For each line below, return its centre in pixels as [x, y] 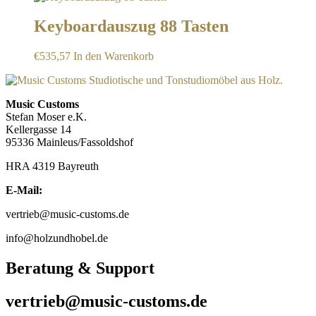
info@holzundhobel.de [57, 238]
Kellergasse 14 [38, 130]
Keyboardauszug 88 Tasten [131, 26]
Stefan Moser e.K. [46, 117]
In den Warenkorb [114, 56]
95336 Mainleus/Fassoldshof [69, 142]
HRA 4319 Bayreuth [52, 166]
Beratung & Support [80, 268]
